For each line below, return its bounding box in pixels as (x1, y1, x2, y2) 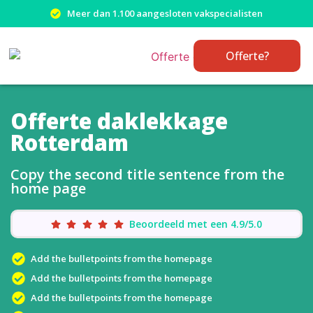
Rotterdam (10, 128, 129, 157)
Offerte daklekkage (10, 106, 228, 136)
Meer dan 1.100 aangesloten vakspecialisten (66, 7, 263, 20)
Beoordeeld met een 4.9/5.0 (129, 217, 263, 231)
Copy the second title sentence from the (10, 165, 284, 184)
